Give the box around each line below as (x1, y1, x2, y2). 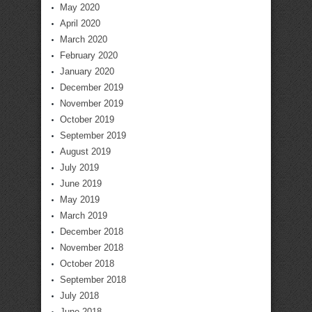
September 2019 (60, 130, 126, 141)
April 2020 (60, 18, 100, 29)
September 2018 (60, 274, 126, 285)
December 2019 (60, 82, 123, 93)
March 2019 (60, 210, 107, 221)
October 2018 (60, 258, 114, 269)
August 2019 (60, 146, 111, 157)
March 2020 (60, 34, 107, 45)
